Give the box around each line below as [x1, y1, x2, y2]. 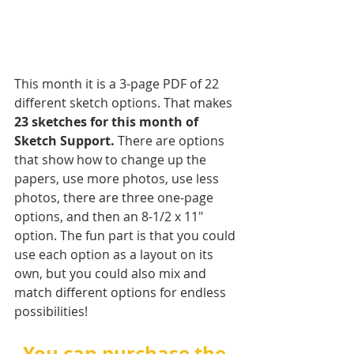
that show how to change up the [14, 150, 209, 168]
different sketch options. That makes [14, 93, 235, 111]
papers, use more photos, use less [14, 169, 222, 187]
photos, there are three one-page [14, 188, 217, 206]
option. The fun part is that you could [14, 226, 239, 244]
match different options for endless [14, 283, 229, 301]
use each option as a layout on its [14, 245, 217, 263]
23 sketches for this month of [14, 112, 201, 130]
